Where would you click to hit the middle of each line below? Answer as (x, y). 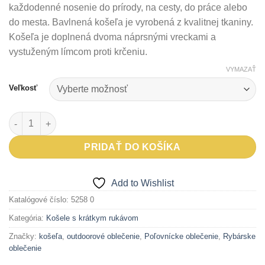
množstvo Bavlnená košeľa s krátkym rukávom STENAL (120, 118)
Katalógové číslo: (40, 200)
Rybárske (239, 237)
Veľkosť (23, 88)
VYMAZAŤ (241, 70)
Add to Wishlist (142, 183)
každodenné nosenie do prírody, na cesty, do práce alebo (128, 8)
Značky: (24, 237)
